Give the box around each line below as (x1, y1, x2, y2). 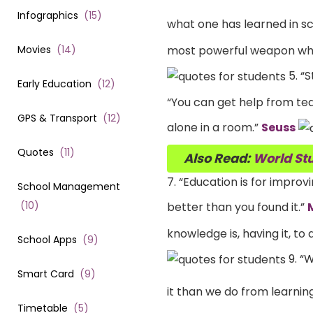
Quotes (17, 145, 54, 159)
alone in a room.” (167, 119, 261, 136)
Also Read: (184, 150, 253, 168)
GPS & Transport (17, 110, 97, 125)
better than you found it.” (167, 198, 307, 215)
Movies (17, 42, 51, 57)
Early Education (17, 76, 92, 91)
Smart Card (17, 266, 74, 281)
